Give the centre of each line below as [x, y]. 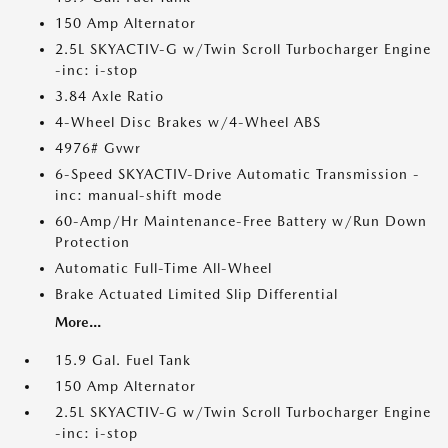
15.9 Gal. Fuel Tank [123, 360]
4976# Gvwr [98, 148]
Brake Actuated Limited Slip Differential [196, 294]
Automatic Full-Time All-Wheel [163, 268]
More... [78, 322]
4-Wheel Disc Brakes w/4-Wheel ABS [188, 122]
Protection [92, 242]
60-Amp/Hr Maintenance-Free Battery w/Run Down [241, 221]
